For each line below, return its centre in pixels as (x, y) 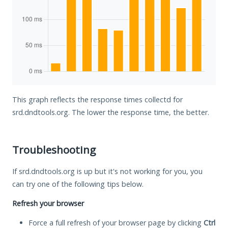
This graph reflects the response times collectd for (97, 99)
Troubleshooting (54, 149)
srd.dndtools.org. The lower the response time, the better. (111, 112)
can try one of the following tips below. (78, 184)
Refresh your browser (48, 203)
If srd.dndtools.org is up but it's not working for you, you (107, 171)
